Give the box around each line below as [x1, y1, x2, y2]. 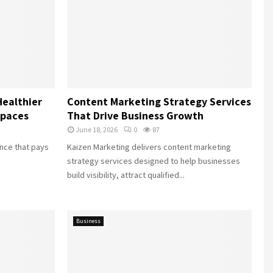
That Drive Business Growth [66, 108, 204, 122]
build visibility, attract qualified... [66, 169, 185, 180]
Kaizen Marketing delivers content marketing [66, 141, 231, 152]
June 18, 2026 [75, 124, 118, 134]
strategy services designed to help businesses [66, 155, 240, 166]
